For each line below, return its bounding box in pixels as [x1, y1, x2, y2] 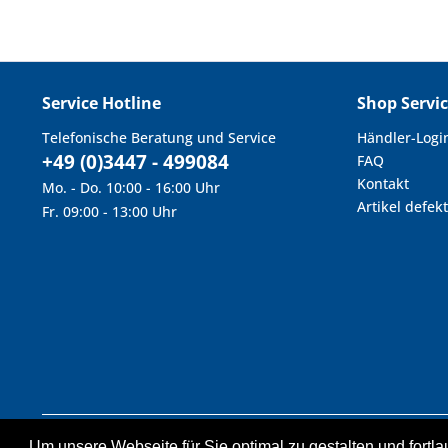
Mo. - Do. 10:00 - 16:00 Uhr [42, 178, 220, 198]
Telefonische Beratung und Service [42, 128, 276, 148]
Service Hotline [42, 92, 161, 115]
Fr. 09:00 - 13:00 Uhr [42, 202, 177, 222]
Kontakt [357, 174, 409, 194]
